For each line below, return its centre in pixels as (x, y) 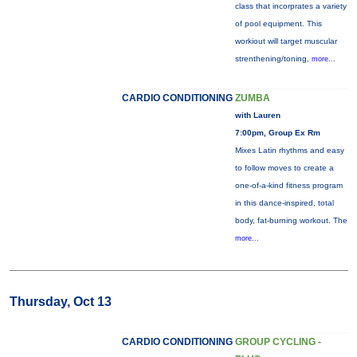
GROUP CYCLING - (278, 342)
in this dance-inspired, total (284, 203)
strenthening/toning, (273, 59)
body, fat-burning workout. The (291, 220)
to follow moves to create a (284, 168)
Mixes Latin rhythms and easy (289, 150)
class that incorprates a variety (290, 6)
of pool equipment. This (278, 24)
